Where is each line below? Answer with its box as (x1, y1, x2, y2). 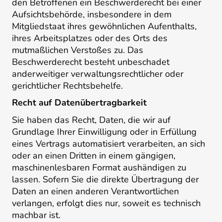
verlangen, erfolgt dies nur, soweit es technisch (12, 197, 201, 210)
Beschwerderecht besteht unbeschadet (12, 55, 169, 68)
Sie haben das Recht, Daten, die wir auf (12, 114, 170, 126)
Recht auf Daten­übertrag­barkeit (12, 97, 147, 109)
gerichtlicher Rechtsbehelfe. (12, 79, 123, 92)
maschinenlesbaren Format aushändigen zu (12, 162, 186, 174)
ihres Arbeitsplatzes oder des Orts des (12, 32, 167, 44)
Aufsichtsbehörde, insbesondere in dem (12, 8, 171, 20)
